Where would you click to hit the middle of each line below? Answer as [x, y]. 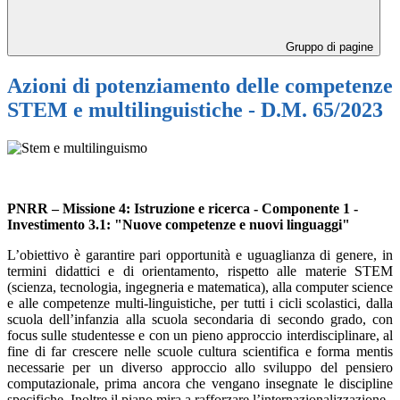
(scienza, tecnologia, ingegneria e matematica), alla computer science [200, 287]
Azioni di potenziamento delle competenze [200, 85]
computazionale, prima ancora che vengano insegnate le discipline [200, 383]
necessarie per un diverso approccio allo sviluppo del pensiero [200, 367]
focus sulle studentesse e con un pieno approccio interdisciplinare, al [200, 335]
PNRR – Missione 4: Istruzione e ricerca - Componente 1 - [183, 208]
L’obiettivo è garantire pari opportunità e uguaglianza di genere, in [200, 254]
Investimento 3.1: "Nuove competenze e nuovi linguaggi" [179, 224]
